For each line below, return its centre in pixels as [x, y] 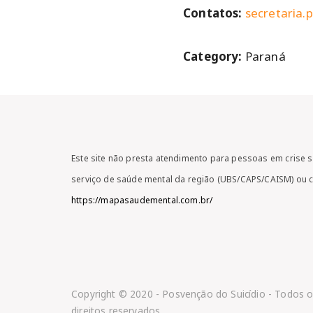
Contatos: [214, 13]
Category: [214, 56]
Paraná [265, 56]
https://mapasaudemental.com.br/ [142, 200]
